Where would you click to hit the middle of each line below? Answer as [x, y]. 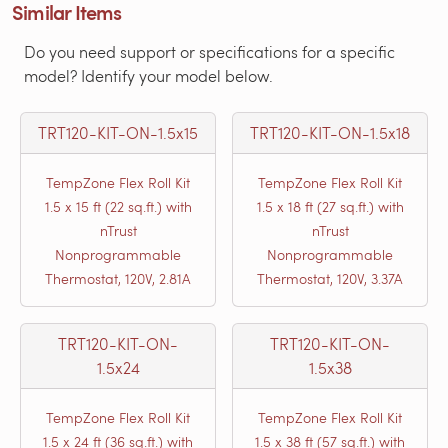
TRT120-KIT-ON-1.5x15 [118, 133]
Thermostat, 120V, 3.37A [330, 279]
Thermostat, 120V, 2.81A [118, 279]
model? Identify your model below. [148, 76]
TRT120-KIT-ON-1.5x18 [330, 133]
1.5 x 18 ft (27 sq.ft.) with [330, 207]
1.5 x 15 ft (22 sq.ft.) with [118, 207]
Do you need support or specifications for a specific [209, 52]
